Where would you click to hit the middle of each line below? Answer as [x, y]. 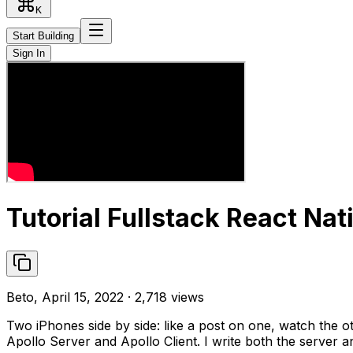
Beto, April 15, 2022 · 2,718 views [105, 297]
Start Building [43, 35]
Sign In [29, 53]
